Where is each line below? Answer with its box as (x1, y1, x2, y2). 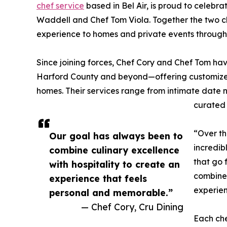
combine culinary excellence (49, 144, 179, 156)
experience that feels (49, 173, 147, 184)
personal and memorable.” (49, 187, 173, 199)
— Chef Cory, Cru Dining (81, 201, 183, 213)
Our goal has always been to (49, 130, 183, 142)
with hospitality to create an (49, 159, 180, 170)
